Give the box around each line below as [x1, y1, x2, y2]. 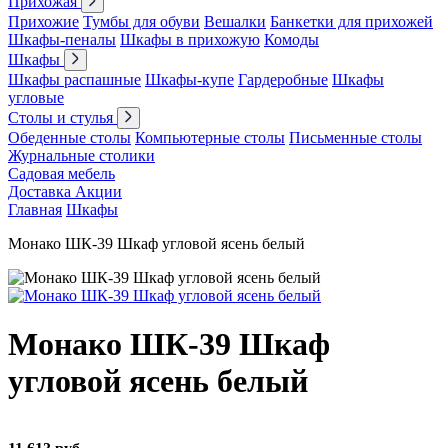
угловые [8, 89, 64, 106]
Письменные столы [289, 129, 422, 146]
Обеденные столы [8, 129, 131, 146]
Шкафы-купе [145, 71, 234, 88]
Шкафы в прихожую [120, 31, 260, 48]
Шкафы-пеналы [8, 31, 116, 48]
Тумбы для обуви [83, 13, 200, 30]
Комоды [264, 31, 319, 48]
